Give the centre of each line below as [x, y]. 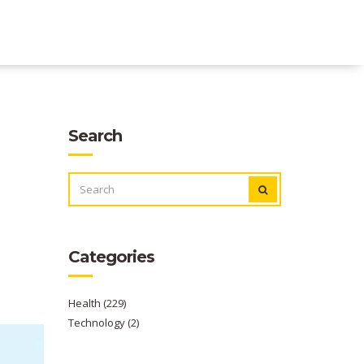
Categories [111, 257]
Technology [97, 323]
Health [85, 303]
